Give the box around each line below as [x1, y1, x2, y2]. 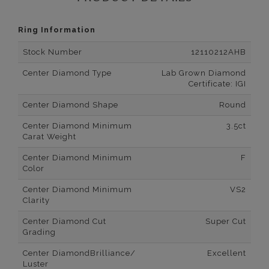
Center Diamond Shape [23, 100, 118, 110]
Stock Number [23, 47, 82, 57]
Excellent [207, 249, 246, 258]
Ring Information [18, 25, 95, 35]
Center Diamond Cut [23, 217, 106, 226]
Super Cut [205, 217, 246, 226]
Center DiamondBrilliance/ [23, 249, 136, 258]
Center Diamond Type [23, 68, 112, 78]
